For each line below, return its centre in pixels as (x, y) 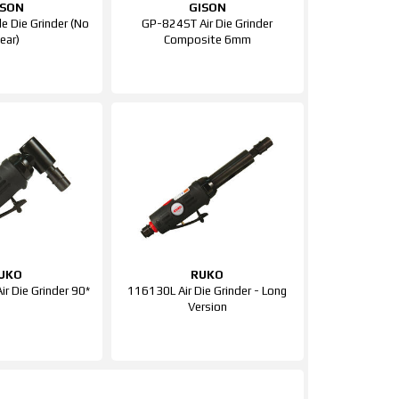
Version (207, 307)
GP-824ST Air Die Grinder (208, 24)
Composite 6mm (207, 40)
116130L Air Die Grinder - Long (208, 291)
